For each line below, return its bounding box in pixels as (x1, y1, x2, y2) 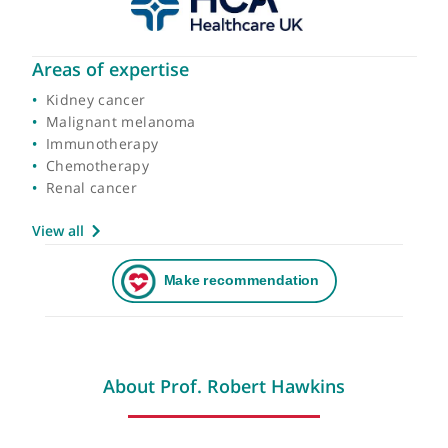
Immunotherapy (50, 200, 177, 221)
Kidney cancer (50, 151, 162, 172)
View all (35, 295, 93, 317)
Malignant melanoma (50, 175, 218, 196)
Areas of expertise (35, 113, 210, 141)
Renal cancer (50, 249, 153, 270)
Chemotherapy (50, 224, 166, 245)
